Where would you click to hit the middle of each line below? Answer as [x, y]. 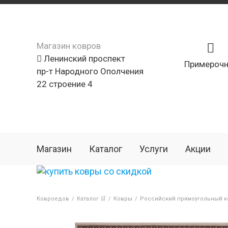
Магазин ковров [69, 46]
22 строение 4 [65, 84]
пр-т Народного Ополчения [90, 71]
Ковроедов [53, 199]
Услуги [154, 149]
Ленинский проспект [83, 59]
